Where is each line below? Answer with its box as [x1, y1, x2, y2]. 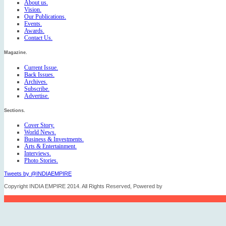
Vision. [24, 6, 41, 14]
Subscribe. [24, 85, 49, 92]
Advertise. [24, 92, 49, 99]
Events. [24, 20, 42, 28]
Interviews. [24, 150, 51, 157]
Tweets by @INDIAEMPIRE [4, 171, 72, 177]
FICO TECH [164, 183, 194, 190]
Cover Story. [24, 122, 54, 129]
